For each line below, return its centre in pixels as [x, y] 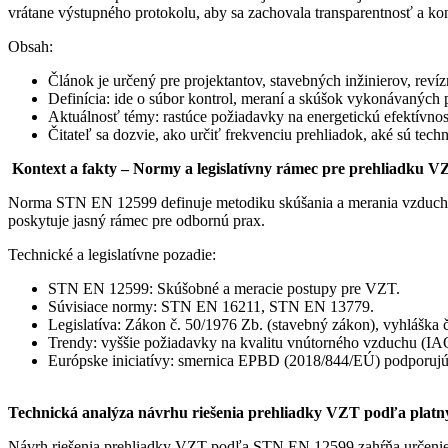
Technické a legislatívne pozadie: [112, 254]
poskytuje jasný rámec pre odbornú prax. [136, 220]
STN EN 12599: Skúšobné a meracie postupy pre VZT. [224, 288]
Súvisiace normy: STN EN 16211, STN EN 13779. [211, 306]
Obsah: [30, 46]
